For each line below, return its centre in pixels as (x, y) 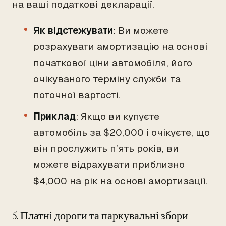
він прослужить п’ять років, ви (106, 149)
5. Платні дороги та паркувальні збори (100, 216)
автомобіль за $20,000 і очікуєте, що (122, 132)
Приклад (54, 116)
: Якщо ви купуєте (118, 116)
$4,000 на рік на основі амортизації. (121, 181)
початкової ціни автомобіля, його (113, 63)
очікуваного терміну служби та (107, 79)
